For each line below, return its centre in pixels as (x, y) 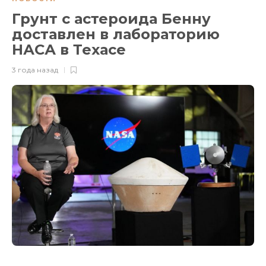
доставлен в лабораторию (116, 34)
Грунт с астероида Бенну (111, 18)
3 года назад (35, 69)
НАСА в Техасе (71, 49)
